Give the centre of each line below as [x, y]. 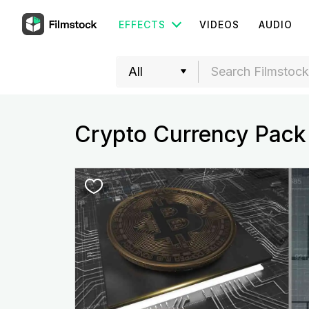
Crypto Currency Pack [190, 134]
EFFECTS [142, 24]
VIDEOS [219, 24]
